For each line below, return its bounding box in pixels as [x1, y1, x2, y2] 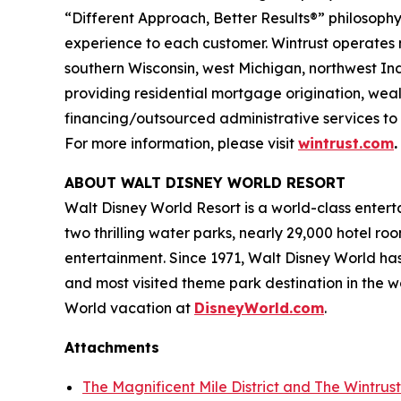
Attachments [64, 338, 159, 357]
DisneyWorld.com [194, 299, 324, 318]
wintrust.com [298, 134, 394, 153]
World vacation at [64, 299, 194, 318]
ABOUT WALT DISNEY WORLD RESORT [64, 174, 346, 192]
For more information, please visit [64, 134, 298, 153]
